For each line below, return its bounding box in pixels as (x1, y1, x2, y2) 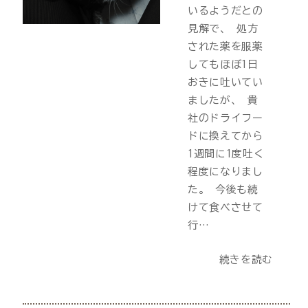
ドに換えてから (187, 131, 263, 142)
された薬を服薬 (187, 41, 263, 52)
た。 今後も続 (187, 184, 258, 195)
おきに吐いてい (187, 77, 263, 88)
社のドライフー (187, 113, 263, 124)
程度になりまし (187, 166, 263, 177)
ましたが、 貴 (187, 95, 258, 106)
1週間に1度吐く (187, 148, 265, 159)
